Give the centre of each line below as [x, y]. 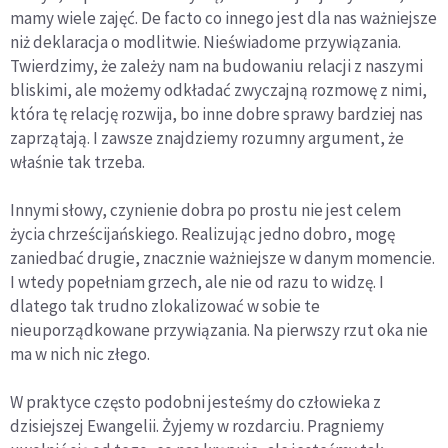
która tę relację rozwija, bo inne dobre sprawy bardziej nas [216, 114]
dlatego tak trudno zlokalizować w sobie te [165, 306]
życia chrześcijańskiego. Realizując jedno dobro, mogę [202, 234]
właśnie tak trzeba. [77, 162]
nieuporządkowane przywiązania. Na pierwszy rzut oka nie [219, 330]
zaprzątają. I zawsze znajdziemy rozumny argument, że [207, 138]
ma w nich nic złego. [80, 354]
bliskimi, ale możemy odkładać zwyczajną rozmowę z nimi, [218, 90]
